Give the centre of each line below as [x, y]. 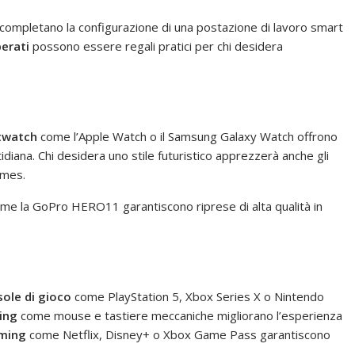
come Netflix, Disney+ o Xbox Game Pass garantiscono [178, 334]
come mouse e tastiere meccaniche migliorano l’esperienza [180, 315]
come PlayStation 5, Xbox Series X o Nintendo [198, 296]
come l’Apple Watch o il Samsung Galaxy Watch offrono [187, 136]
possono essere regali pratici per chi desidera [156, 46]
